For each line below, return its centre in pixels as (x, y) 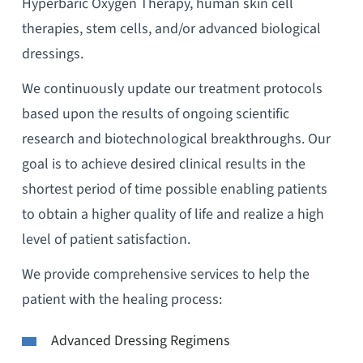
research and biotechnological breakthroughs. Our (176, 139)
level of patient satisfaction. (106, 240)
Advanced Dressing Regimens (140, 341)
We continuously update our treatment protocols (172, 89)
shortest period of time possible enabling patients (174, 190)
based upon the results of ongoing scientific (155, 114)
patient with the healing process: (122, 300)
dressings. (52, 54)
